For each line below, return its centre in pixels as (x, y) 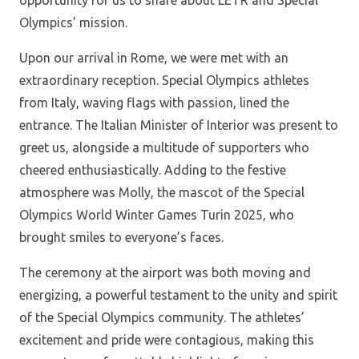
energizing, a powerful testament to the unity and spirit (178, 295)
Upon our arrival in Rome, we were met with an (154, 58)
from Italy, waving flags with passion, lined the (154, 103)
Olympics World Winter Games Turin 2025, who (157, 215)
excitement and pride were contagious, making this (167, 340)
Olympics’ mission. (73, 23)
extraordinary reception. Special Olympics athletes (164, 81)
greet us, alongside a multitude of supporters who (164, 148)
